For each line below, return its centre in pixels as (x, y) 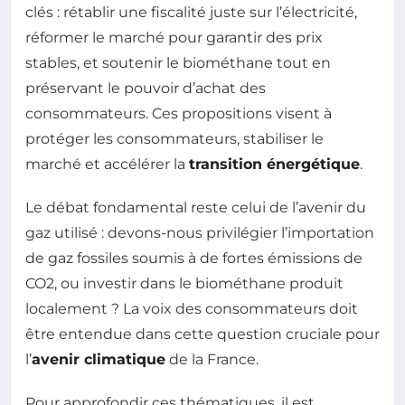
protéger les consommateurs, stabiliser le (174, 138)
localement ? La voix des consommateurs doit (192, 308)
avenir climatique (99, 359)
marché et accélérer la (107, 164)
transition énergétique (274, 164)
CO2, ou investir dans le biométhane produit (184, 283)
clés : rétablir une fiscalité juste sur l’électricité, (191, 12)
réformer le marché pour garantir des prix (174, 37)
